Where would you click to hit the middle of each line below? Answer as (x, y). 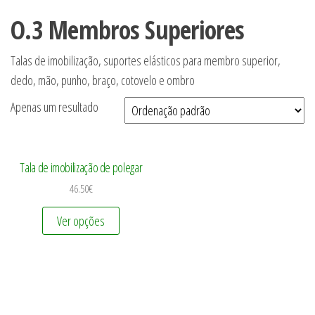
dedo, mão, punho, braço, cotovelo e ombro (103, 80)
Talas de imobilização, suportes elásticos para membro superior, (146, 60)
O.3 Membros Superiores (128, 30)
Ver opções (81, 220)
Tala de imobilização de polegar (81, 167)
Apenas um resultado (54, 107)
